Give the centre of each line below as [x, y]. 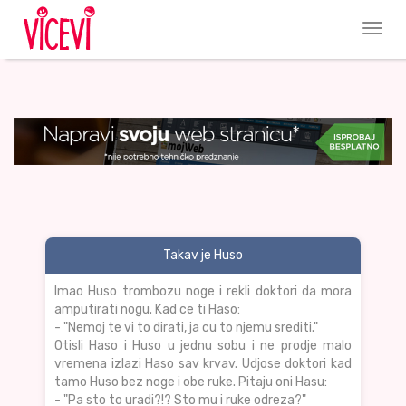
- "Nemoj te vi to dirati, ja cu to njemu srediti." [186, 328]
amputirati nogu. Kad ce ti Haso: [147, 310]
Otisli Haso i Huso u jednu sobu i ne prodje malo [203, 346]
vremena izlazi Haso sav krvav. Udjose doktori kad [203, 364]
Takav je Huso [203, 256]
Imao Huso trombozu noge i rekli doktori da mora [203, 292]
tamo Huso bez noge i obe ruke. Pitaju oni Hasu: [191, 382]
